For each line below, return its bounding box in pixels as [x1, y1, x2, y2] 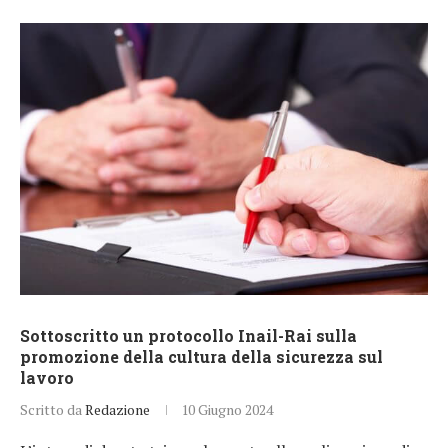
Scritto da [20, 399, 85, 419]
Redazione [85, 399, 150, 419]
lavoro [20, 366, 74, 388]
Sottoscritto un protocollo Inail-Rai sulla [20, 324, 357, 346]
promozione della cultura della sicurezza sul [20, 345, 383, 367]
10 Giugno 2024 [181, 399, 273, 419]
